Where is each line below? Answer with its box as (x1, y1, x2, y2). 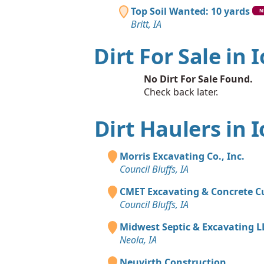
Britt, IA (131, 17, 162, 31)
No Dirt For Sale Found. (143, 72, 253, 85)
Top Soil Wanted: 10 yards (131, 4, 250, 18)
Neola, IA (119, 233, 157, 246)
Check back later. (143, 85, 218, 98)
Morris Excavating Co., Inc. (119, 149, 245, 163)
